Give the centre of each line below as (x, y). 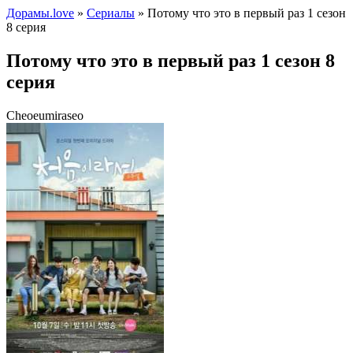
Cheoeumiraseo (45, 115)
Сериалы (111, 13)
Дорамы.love (40, 13)
